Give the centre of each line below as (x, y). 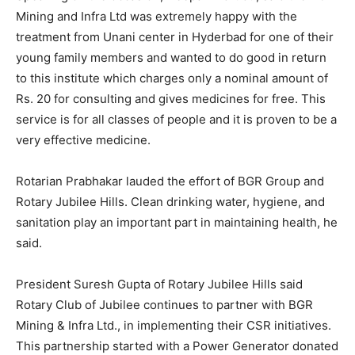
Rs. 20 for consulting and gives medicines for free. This (171, 99)
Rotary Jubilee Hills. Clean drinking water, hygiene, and (170, 202)
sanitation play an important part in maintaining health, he (177, 223)
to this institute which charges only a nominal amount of (172, 78)
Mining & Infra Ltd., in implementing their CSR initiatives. (174, 326)
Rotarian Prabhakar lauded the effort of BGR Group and (170, 181)
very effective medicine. (83, 140)
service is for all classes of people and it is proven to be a (176, 120)
